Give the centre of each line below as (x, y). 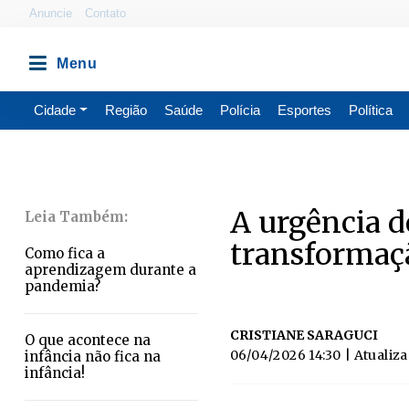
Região (126, 110)
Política (370, 110)
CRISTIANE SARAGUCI (304, 335)
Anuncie (51, 13)
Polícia (240, 110)
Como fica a (65, 253)
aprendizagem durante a (110, 270)
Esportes (304, 110)
